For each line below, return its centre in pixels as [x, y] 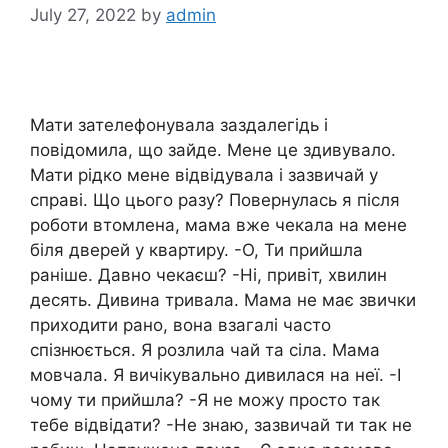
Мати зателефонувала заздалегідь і [179, 124]
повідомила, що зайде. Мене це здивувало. [213, 149]
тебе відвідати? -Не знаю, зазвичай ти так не [221, 424]
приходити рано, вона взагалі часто [180, 324]
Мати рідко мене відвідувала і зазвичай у [204, 174]
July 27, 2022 [83, 14]
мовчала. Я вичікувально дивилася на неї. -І [215, 374]
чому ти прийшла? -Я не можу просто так [205, 399]
